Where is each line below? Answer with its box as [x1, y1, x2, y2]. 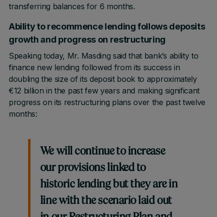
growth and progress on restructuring [8, 34, 166, 45]
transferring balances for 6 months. [8, 1, 135, 11]
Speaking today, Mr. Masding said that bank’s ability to [8, 51, 199, 61]
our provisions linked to [40, 163, 146, 174]
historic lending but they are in [40, 179, 178, 190]
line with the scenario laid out [40, 196, 172, 207]
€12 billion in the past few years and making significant [8, 86, 200, 95]
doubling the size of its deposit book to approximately [8, 74, 197, 84]
